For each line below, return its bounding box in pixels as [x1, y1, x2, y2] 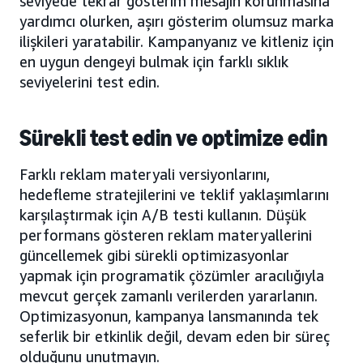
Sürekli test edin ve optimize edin [19, 124, 327, 152]
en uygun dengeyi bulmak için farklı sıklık [19, 52, 288, 70]
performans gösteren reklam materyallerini [19, 225, 312, 244]
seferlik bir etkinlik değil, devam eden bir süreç [19, 327, 330, 345]
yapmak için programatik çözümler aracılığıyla [19, 266, 324, 284]
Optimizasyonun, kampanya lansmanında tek [19, 306, 318, 325]
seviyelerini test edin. [19, 72, 160, 91]
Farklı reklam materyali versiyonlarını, [19, 164, 270, 183]
